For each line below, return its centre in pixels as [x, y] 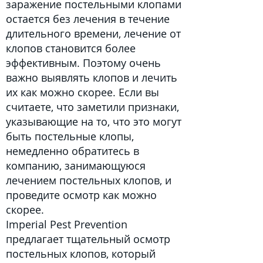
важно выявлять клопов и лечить [92, 77]
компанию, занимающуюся [76, 166]
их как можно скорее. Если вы [82, 92]
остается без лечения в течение [88, 19]
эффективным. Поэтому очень [83, 63]
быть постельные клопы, [70, 136]
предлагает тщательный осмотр [88, 239]
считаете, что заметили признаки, [92, 107]
